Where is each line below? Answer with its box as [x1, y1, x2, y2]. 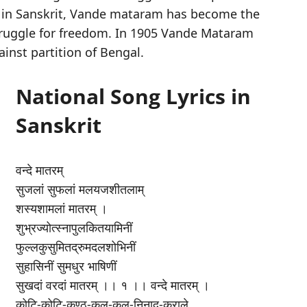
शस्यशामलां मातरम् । [16, 199, 108, 217]
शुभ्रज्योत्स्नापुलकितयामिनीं [16, 219, 133, 236]
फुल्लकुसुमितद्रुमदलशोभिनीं [16, 238, 136, 255]
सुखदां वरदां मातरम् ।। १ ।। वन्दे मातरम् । [16, 276, 210, 293]
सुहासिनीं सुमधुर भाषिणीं [16, 257, 117, 274]
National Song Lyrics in [16, 82, 251, 110]
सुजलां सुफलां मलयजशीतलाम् [16, 180, 145, 197]
